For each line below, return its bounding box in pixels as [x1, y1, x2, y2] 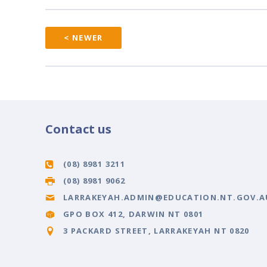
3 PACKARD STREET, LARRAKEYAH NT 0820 [63, 225, 250, 236]
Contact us [45, 120, 111, 137]
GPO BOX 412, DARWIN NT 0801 [63, 208, 204, 219]
